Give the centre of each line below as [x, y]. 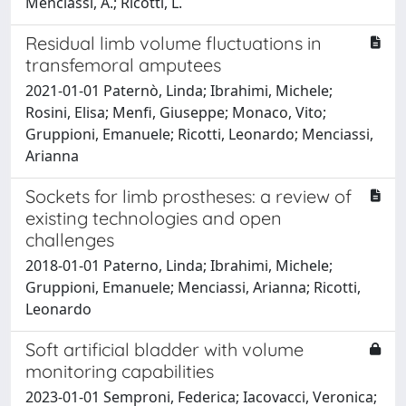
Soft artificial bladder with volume [164, 349]
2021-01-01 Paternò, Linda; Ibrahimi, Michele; [179, 90]
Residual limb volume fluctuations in [174, 43]
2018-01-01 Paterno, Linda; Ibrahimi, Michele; [179, 265]
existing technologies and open [154, 217]
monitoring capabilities [120, 371]
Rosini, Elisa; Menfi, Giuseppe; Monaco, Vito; [176, 112]
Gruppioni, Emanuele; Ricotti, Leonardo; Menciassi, [199, 134]
